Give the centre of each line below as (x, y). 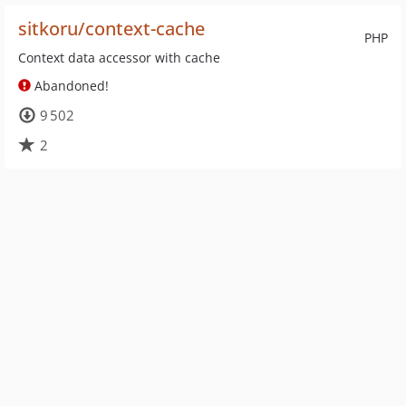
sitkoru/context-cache (111, 29)
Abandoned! (70, 86)
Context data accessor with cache (119, 58)
